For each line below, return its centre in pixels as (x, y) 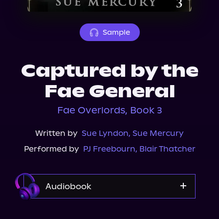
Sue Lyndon (105, 133)
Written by (56, 133)
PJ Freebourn (109, 149)
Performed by (51, 149)
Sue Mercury (158, 133)
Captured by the (109, 71)
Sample (116, 32)
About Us (36, 6)
